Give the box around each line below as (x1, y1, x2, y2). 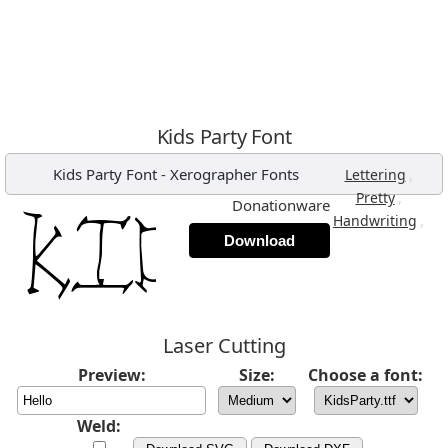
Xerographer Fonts (169, 164, 299, 184)
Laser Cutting (162, 332, 286, 359)
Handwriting (333, 211, 417, 230)
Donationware (232, 195, 330, 215)
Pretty (355, 188, 395, 207)
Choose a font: (308, 364, 423, 386)
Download (224, 232, 295, 249)
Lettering (344, 165, 406, 184)
